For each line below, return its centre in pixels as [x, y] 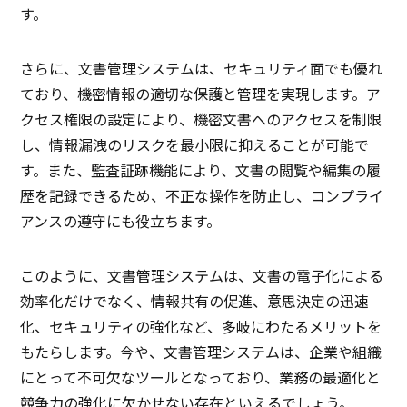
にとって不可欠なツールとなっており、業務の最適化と [201, 377]
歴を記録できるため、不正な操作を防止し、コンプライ [202, 196]
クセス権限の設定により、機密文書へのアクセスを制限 [201, 119]
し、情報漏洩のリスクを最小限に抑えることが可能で [195, 145]
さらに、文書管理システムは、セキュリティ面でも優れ [202, 69]
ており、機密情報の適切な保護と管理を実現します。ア [201, 94]
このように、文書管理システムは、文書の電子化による [202, 276]
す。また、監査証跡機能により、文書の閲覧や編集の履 [201, 170]
